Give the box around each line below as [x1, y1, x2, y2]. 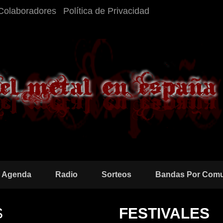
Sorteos [102, 170, 131, 179]
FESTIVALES [119, 205, 210, 222]
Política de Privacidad [63, 6, 149, 16]
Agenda [1, 170, 31, 179]
